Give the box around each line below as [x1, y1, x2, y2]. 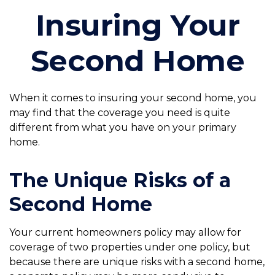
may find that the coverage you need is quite [9, 107, 230, 118]
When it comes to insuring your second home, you [9, 92, 257, 104]
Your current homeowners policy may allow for [9, 227, 241, 238]
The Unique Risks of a [9, 168, 231, 192]
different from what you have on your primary [9, 122, 236, 133]
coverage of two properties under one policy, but [9, 241, 250, 253]
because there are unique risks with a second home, [9, 256, 265, 268]
